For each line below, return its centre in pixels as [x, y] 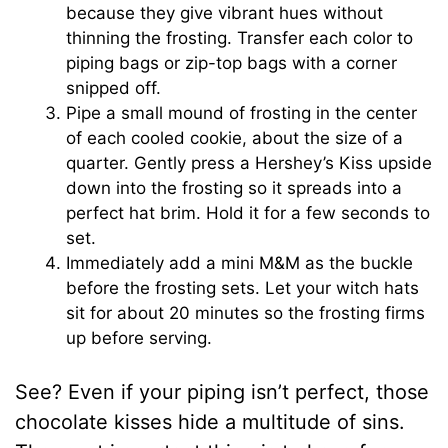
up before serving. [139, 338]
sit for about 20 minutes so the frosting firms [246, 313]
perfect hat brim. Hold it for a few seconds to [248, 213]
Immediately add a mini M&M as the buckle [240, 263]
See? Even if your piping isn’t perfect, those [222, 391]
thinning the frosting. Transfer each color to [240, 38]
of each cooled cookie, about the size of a [235, 138]
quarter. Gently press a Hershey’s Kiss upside [249, 163]
